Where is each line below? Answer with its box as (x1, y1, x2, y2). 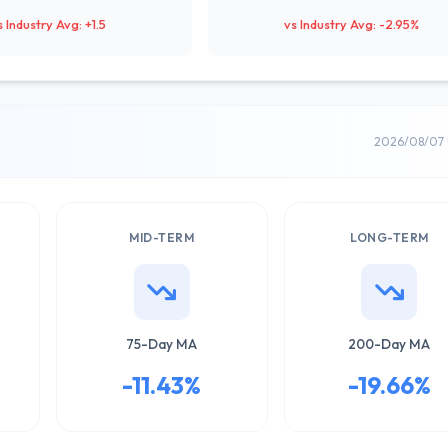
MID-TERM (129, 230, 195, 245)
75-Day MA (126, 335, 198, 353)
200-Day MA (348, 335, 431, 353)
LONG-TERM (350, 230, 429, 245)
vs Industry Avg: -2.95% (283, 16, 419, 32)
